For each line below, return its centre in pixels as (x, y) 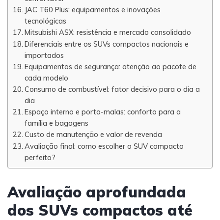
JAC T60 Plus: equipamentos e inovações (92, 10)
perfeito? (40, 157)
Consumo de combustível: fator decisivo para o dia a (112, 89)
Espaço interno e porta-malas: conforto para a (102, 112)
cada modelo (46, 78)
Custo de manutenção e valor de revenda (93, 134)
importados (44, 55)
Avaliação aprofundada (97, 192)
